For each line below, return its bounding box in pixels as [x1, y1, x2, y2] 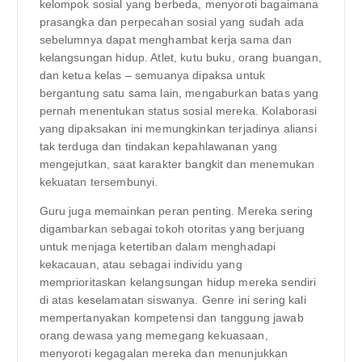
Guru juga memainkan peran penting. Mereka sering [39, 204, 314, 217]
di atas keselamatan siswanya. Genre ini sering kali [39, 293, 306, 306]
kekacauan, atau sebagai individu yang [39, 257, 242, 271]
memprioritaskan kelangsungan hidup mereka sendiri [39, 275, 317, 288]
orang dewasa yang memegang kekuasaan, [39, 328, 268, 342]
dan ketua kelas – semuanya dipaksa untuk [39, 68, 266, 82]
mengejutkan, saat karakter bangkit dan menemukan [39, 157, 315, 170]
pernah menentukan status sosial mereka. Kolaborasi [39, 103, 318, 117]
